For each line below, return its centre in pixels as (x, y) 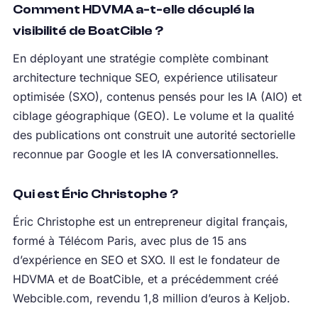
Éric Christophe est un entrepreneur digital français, (150, 222)
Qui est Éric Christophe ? (95, 194)
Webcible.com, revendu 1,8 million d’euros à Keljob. (151, 298)
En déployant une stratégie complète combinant (140, 59)
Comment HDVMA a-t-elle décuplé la (133, 10)
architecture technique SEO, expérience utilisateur (145, 78)
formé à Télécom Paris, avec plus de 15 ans (129, 241)
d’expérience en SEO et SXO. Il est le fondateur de (146, 260)
